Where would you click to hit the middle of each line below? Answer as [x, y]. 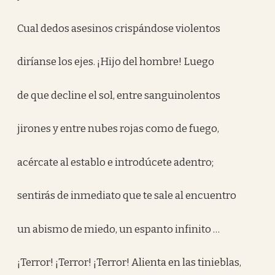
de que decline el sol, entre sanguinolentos [119, 95]
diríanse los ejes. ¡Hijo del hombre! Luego [116, 62]
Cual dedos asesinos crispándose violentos [119, 28]
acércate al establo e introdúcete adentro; [116, 162]
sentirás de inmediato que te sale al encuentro [127, 196]
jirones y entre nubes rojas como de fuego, [118, 129]
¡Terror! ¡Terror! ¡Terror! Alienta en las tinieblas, [130, 262]
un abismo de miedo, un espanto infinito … [119, 229]
